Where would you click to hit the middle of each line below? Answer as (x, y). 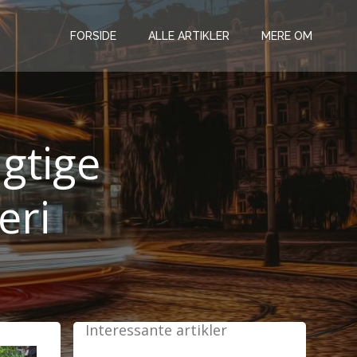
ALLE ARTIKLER (189, 35)
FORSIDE (93, 35)
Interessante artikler (156, 330)
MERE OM (287, 35)
